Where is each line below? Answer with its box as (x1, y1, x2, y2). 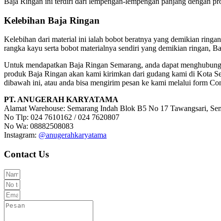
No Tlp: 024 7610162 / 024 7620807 (4, 113, 119, 122)
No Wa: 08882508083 (4, 122, 74, 131)
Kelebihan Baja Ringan (4, 15, 100, 26)
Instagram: (4, 131, 38, 140)
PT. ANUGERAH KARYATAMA (4, 95, 118, 104)
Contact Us (4, 148, 49, 159)
